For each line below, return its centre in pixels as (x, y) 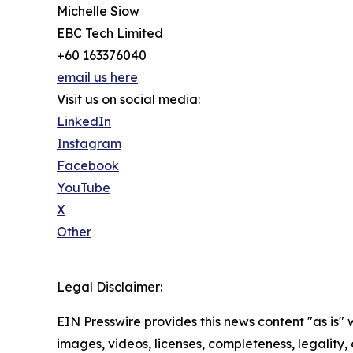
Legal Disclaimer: (110, 286)
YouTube (84, 187)
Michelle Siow (98, 11)
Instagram (89, 143)
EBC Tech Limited (110, 33)
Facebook (88, 165)
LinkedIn (84, 121)
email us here (97, 77)
